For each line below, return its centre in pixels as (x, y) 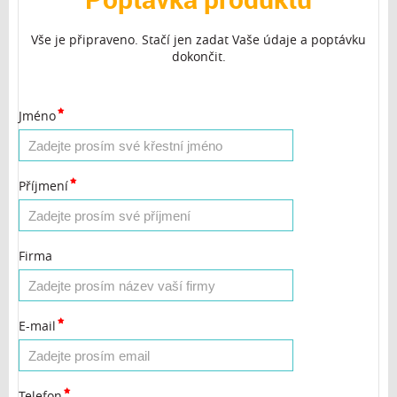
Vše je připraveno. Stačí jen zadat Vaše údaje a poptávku (198, 39)
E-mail (37, 326)
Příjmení (43, 186)
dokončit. (198, 56)
